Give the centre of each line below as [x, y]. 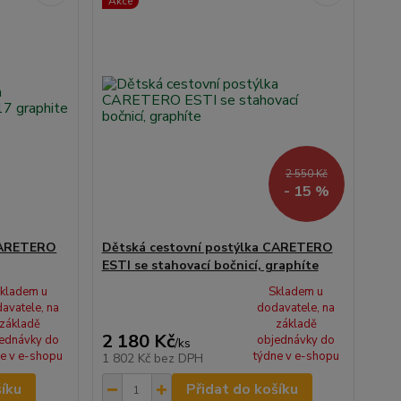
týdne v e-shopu [296, 356]
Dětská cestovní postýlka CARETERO [217, 247]
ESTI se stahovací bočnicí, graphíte [210, 265]
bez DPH [178, 358]
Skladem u [296, 292]
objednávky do [296, 340]
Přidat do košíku [242, 389]
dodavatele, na [296, 308]
